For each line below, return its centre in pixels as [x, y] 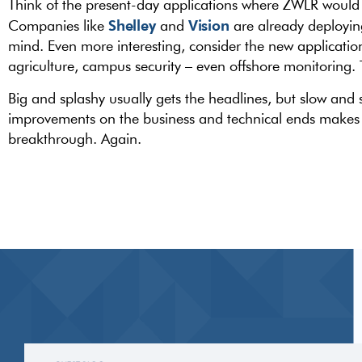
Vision [208, 25]
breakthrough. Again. [75, 138]
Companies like [58, 26]
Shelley [132, 25]
